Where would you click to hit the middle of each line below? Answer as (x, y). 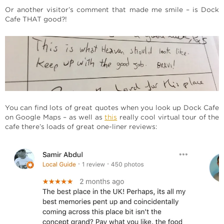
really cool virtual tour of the (168, 117)
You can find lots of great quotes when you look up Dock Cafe (112, 107)
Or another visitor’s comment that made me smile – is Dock (112, 9)
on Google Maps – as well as (55, 117)
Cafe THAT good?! (36, 19)
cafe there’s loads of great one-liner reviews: (81, 126)
